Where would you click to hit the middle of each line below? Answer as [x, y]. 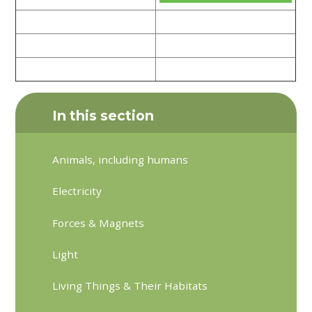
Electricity [77, 191]
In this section [103, 115]
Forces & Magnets [99, 223]
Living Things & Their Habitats [130, 286]
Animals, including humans [120, 160]
